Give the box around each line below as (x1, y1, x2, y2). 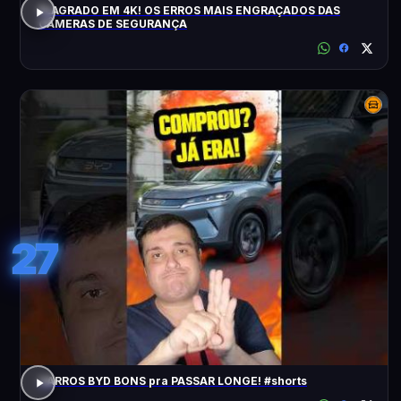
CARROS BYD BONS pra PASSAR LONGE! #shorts (38, 374, 307, 388)
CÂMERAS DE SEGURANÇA (38, 17, 187, 31)
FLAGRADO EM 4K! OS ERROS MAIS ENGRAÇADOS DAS (38, 4, 340, 18)
